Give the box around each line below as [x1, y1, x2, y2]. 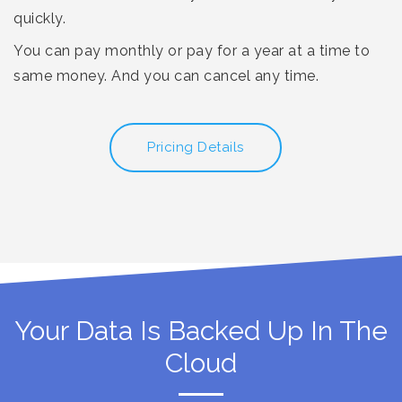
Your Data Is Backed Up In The [14, 314, 388, 346]
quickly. [13, 9, 66, 27]
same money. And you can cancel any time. [13, 66, 319, 84]
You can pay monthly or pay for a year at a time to [13, 41, 370, 59]
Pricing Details [147, 138, 244, 155]
